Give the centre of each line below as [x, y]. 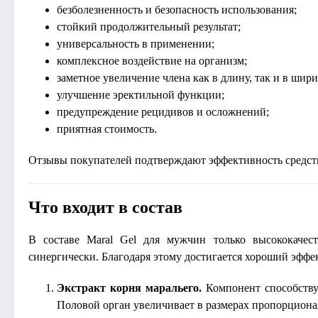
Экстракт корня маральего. [130, 288]
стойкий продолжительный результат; [149, 27]
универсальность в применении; [136, 44]
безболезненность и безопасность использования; [177, 10]
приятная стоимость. [107, 129]
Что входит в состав [105, 207]
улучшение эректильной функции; [141, 95]
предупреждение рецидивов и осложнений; [163, 112]
